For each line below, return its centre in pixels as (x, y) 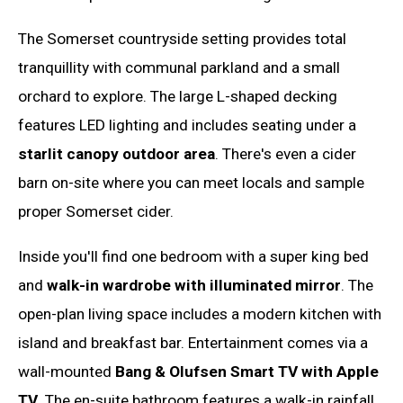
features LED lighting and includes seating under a (187, 125)
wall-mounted (67, 371)
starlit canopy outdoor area (116, 154)
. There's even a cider (286, 154)
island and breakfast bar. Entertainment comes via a (193, 342)
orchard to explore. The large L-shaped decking (178, 97)
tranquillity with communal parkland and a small (179, 68)
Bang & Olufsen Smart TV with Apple (247, 371)
